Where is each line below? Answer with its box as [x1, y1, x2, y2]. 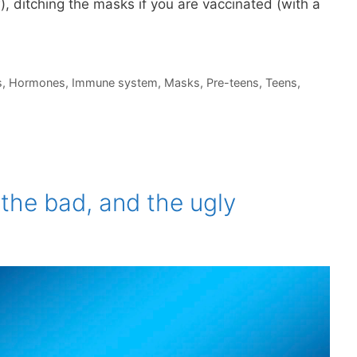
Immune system [71, 76, 158, 90]
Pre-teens [206, 76, 259, 90]
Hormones [8, 76, 65, 90]
